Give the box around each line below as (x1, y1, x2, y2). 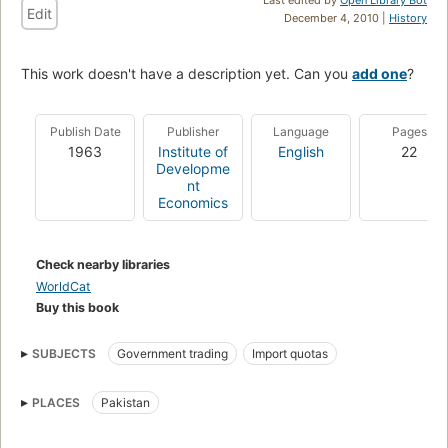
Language (273, 123, 329, 139)
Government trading (117, 345, 228, 361)
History (389, 10, 427, 25)
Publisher (167, 123, 219, 139)
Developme (156, 159, 230, 177)
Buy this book (36, 299, 119, 315)
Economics (158, 193, 228, 211)
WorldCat (36, 278, 91, 294)
